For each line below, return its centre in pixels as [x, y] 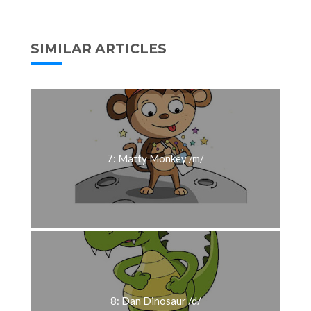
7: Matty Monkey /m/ [155, 159]
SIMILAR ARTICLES [99, 49]
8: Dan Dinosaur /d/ [155, 301]
